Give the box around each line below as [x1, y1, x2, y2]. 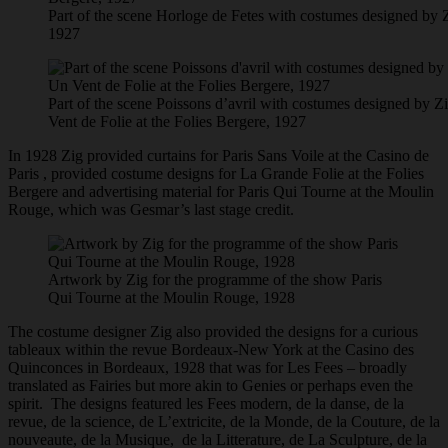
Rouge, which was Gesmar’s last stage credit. [8, 201, 302, 219]
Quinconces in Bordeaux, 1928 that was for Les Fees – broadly [8, 359, 407, 377]
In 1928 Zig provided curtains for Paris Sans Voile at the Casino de [8, 147, 429, 165]
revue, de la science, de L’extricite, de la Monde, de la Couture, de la [8, 413, 440, 431]
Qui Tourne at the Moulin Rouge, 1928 [48, 289, 295, 307]
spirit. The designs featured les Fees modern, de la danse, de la [8, 395, 404, 413]
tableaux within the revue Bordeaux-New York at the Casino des [8, 341, 414, 359]
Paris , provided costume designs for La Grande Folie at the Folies [8, 165, 424, 183]
